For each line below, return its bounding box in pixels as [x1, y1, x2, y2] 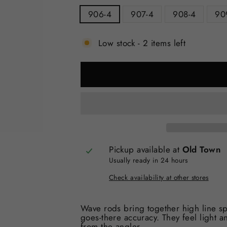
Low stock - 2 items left [98, 36, 186, 49]
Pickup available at [109, 143, 182, 156]
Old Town [182, 143, 221, 156]
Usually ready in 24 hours [109, 155, 188, 165]
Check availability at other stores [109, 172, 209, 182]
